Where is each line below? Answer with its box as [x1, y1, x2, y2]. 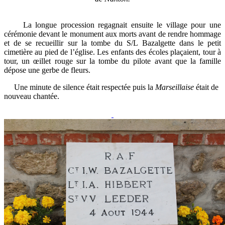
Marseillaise [155, 83, 194, 91]
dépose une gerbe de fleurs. [4, 66, 90, 74]
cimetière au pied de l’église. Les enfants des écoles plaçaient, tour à [4, 48, 221, 56]
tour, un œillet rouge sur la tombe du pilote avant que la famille [4, 57, 221, 65]
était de [194, 83, 218, 91]
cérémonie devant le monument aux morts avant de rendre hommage [4, 30, 221, 38]
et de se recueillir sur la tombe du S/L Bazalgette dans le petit [4, 39, 221, 47]
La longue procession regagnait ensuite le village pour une [4, 21, 221, 29]
